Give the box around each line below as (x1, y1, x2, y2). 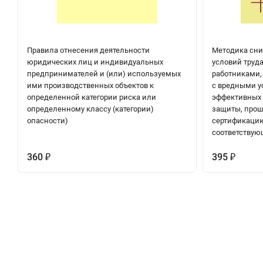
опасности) (27, 116, 68, 125)
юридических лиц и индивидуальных (27, 57, 163, 66)
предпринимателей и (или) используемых (27, 69, 181, 78)
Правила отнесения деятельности (27, 45, 150, 55)
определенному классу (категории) (27, 104, 154, 113)
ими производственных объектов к (27, 80, 154, 90)
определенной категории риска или (27, 92, 156, 102)
